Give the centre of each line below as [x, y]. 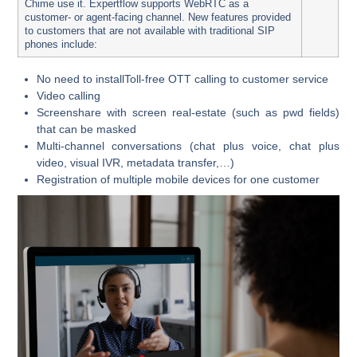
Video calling [68, 95]
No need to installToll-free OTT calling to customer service [182, 78]
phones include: [61, 45]
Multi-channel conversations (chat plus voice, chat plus [188, 145]
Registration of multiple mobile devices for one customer [178, 179]
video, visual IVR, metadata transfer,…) [135, 162]
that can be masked [86, 129]
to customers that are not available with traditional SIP [150, 31]
